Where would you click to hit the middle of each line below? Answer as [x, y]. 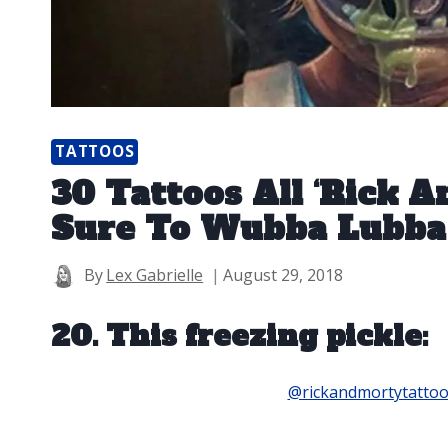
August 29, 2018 [283, 274]
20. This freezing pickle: [239, 335]
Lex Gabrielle [155, 274]
